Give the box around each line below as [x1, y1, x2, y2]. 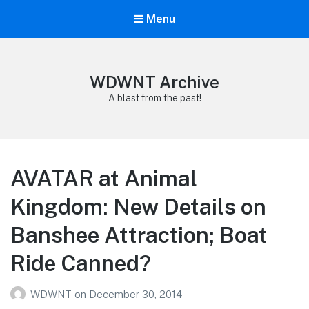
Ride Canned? [10, 250, 151, 277]
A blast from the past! [108, 92, 201, 104]
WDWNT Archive [90, 72, 219, 92]
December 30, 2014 [89, 288, 182, 300]
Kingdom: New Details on [10, 194, 266, 220]
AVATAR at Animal [10, 166, 197, 192]
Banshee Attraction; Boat [10, 222, 268, 248]
